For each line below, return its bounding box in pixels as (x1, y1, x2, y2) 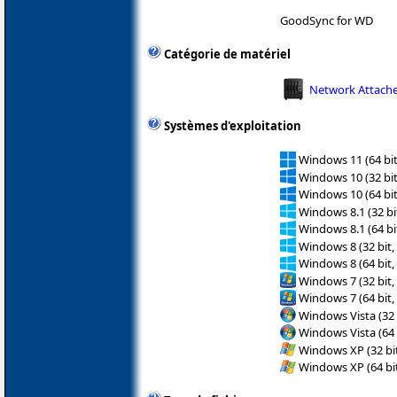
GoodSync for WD (280, 12, 373, 29)
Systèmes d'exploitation (164, 118, 301, 135)
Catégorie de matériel (164, 46, 291, 63)
